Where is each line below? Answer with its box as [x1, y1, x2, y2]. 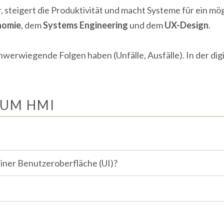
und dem [128, 19, 164, 30]
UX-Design [164, 19, 208, 30]
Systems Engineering [43, 19, 128, 30]
